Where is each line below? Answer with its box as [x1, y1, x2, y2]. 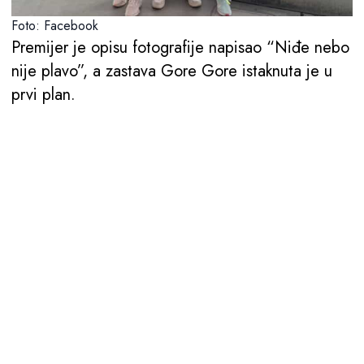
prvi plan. [11, 82, 76, 106]
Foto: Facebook [11, 15, 98, 35]
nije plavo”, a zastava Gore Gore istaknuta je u [11, 58, 332, 83]
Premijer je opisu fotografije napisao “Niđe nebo [11, 35, 349, 59]
